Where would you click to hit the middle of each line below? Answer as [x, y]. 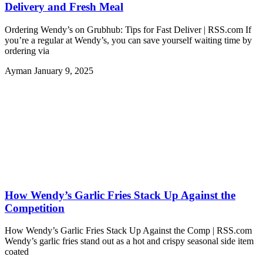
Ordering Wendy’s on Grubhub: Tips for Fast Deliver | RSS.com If [128, 29]
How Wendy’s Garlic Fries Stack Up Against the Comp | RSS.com [128, 231]
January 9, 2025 [64, 70]
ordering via [27, 50]
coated [17, 252]
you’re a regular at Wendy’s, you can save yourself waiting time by [128, 40]
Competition [35, 208]
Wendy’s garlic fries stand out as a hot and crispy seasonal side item [129, 241]
